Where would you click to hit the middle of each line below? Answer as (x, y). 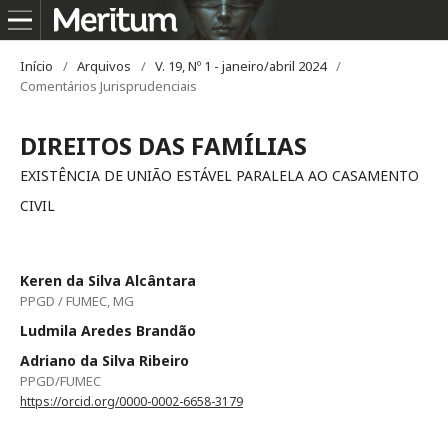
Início (36, 66)
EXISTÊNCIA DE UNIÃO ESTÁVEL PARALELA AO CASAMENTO (219, 175)
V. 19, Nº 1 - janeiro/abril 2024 (240, 66)
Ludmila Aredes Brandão (108, 330)
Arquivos (104, 66)
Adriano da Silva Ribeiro (104, 360)
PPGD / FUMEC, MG (77, 301)
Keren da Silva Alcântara (108, 280)
